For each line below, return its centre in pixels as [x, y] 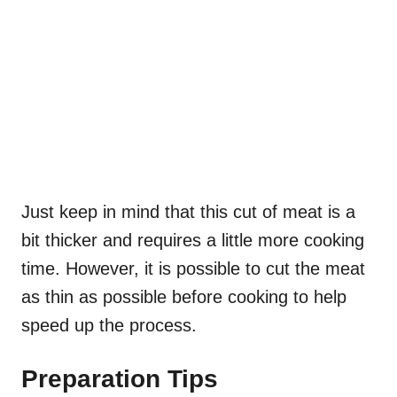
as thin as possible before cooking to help [184, 297]
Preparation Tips [120, 379]
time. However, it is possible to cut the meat [193, 269]
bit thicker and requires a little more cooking [193, 241]
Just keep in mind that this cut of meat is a [188, 212]
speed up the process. [109, 326]
